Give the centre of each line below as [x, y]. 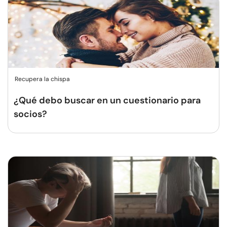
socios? [30, 114]
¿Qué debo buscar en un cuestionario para [107, 100]
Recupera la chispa [42, 79]
